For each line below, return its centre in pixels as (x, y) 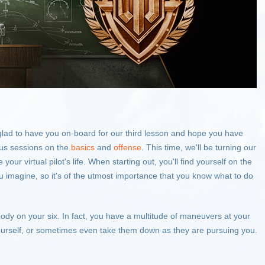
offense (127, 147)
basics (83, 147)
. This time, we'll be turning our (199, 147)
